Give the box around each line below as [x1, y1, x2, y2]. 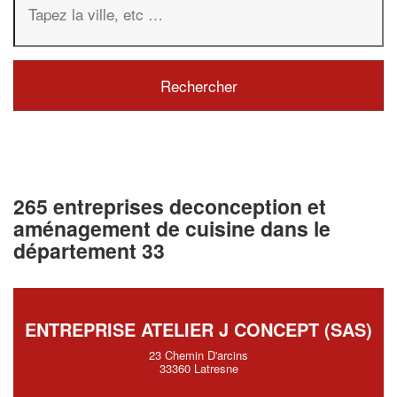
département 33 [13, 235, 165, 265]
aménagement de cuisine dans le [13, 213, 331, 243]
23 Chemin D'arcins [149, 346, 248, 363]
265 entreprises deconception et [13, 191, 326, 221]
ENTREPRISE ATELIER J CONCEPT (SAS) [25, 316, 372, 342]
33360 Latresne [159, 360, 238, 377]
